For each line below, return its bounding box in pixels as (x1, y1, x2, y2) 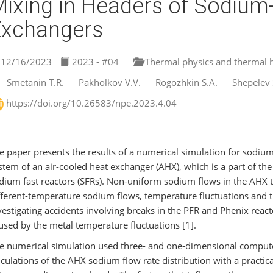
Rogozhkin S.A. (155, 76, 218, 88)
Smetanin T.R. (6, 76, 64, 88)
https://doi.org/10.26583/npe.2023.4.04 (5, 97, 177, 109)
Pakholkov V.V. (78, 76, 141, 88)
